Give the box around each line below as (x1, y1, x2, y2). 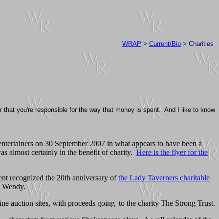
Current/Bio (149, 40, 181, 48)
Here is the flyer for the (136, 148, 208, 156)
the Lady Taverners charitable (118, 173, 210, 182)
